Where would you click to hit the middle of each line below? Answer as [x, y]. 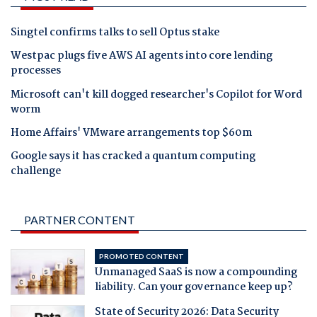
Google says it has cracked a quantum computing [133, 157]
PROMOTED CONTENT [141, 257]
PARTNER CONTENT [80, 220]
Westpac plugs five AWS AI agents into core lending [142, 56]
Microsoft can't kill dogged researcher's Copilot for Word [156, 94]
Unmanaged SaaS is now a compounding [196, 273]
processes [36, 71]
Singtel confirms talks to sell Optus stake [115, 33]
